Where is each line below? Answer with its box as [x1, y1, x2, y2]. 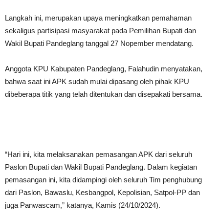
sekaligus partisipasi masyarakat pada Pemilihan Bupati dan [5, 26, 196, 35]
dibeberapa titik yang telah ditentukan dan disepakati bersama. [5, 90, 202, 98]
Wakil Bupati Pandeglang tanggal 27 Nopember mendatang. [5, 39, 194, 47]
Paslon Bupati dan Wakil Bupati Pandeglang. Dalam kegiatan [5, 163, 197, 171]
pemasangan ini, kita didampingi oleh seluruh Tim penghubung [5, 175, 202, 184]
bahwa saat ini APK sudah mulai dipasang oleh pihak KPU [5, 77, 189, 86]
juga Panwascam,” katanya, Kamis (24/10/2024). [5, 201, 160, 209]
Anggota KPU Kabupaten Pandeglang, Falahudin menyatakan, [5, 65, 202, 73]
